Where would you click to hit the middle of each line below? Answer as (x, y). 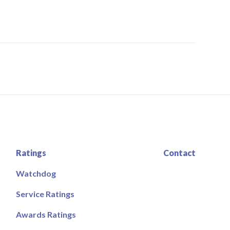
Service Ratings (45, 194)
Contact (179, 152)
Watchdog (36, 173)
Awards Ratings (46, 214)
